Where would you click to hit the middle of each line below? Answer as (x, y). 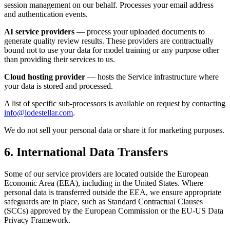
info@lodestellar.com (39, 112)
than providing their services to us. (60, 59)
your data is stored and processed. (59, 86)
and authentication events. (46, 14)
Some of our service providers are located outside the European (106, 174)
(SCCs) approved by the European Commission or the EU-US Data (114, 210)
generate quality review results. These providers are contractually (109, 41)
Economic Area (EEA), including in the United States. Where (104, 183)
